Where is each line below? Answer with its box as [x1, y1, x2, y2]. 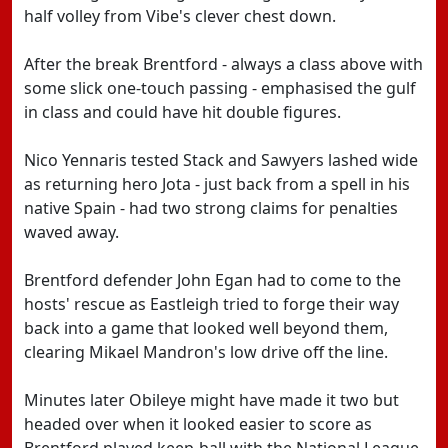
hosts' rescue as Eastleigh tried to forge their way [24, 293, 399, 315]
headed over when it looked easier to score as [24, 413, 372, 435]
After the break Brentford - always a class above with [24, 53, 423, 75]
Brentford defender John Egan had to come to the [24, 269, 401, 291]
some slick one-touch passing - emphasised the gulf [24, 77, 416, 99]
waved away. [24, 221, 119, 243]
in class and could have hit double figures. [24, 101, 341, 123]
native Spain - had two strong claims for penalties [24, 197, 398, 219]
